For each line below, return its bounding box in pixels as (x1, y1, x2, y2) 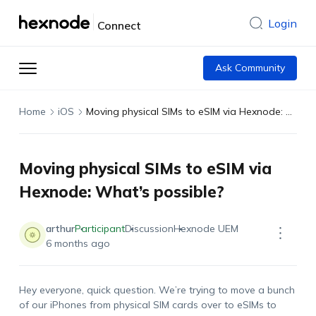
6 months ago (45, 237, 110, 250)
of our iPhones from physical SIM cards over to (18, 298, 237, 311)
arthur (45, 222, 75, 235)
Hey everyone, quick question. (18, 284, 159, 296)
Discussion (124, 222, 174, 235)
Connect (97, 18, 141, 32)
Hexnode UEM (173, 222, 238, 235)
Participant (74, 222, 125, 235)
